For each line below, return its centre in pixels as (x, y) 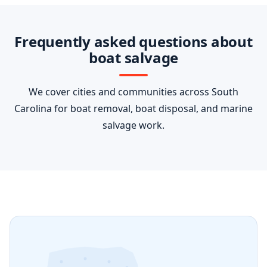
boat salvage (133, 58)
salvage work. (133, 125)
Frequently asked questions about (133, 41)
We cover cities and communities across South (133, 92)
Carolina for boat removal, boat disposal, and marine (133, 108)
